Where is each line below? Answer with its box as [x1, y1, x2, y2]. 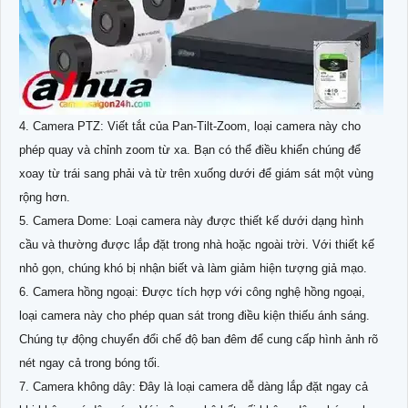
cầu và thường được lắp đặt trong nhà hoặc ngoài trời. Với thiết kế [19, 237, 374, 251]
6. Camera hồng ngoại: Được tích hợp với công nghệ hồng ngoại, [19, 284, 365, 299]
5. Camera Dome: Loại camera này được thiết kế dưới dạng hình [19, 213, 363, 228]
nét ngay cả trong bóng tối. [19, 355, 160, 370]
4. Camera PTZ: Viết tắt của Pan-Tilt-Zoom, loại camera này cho [19, 118, 361, 133]
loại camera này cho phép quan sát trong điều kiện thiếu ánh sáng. [19, 308, 370, 322]
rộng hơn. [19, 189, 70, 204]
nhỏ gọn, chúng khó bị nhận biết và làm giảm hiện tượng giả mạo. [19, 260, 367, 275]
